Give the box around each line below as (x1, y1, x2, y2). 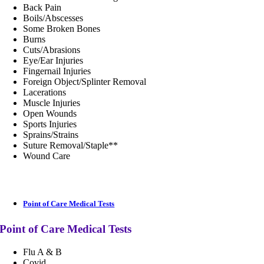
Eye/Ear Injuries (23, 55, 84, 65)
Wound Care (23, 150, 71, 161)
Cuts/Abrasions (23, 44, 81, 55)
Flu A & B (23, 246, 62, 257)
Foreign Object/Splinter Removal (23, 76, 147, 87)
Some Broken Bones (23, 23, 101, 34)
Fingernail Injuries (23, 65, 91, 76)
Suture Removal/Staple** (23, 140, 118, 150)
